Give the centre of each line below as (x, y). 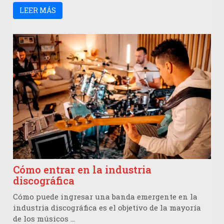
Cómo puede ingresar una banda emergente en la (105, 197)
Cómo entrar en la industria (82, 170)
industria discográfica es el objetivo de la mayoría (107, 208)
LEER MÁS (38, 10)
